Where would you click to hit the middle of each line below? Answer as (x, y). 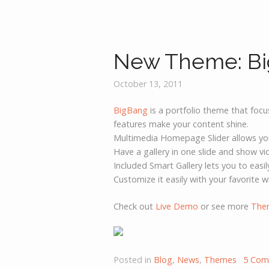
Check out (135, 206)
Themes (221, 260)
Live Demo (177, 206)
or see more (225, 206)
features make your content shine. (181, 124)
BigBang (131, 110)
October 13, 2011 (148, 83)
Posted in (134, 260)
